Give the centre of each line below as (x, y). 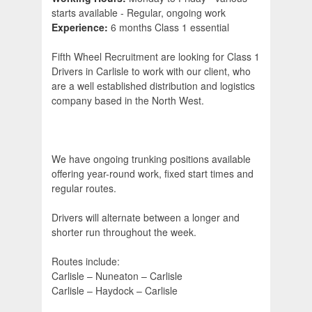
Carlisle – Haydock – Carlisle (115, 291)
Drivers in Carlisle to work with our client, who (151, 71)
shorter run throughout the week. (124, 232)
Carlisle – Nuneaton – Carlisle (117, 276)
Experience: (81, 28)
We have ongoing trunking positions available (151, 159)
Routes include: (86, 262)
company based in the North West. (128, 101)
